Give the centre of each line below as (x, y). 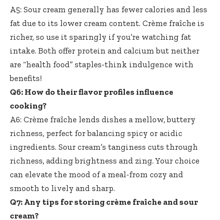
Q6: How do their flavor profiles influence (92, 92)
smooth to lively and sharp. (62, 188)
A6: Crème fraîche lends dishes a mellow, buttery (103, 119)
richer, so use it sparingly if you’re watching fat (100, 37)
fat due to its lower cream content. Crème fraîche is (107, 23)
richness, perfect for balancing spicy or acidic (96, 133)
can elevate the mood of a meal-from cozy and (96, 174)
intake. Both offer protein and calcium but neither (105, 50)
